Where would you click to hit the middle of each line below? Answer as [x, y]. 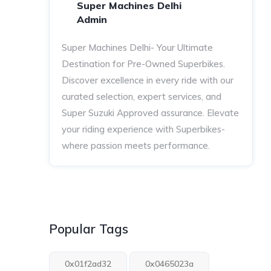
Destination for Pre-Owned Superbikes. [144, 64]
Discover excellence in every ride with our [148, 80]
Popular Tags [89, 229]
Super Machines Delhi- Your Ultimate [138, 47]
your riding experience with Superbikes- [144, 129]
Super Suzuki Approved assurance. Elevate [151, 113]
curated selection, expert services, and [142, 96]
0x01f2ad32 [88, 264]
